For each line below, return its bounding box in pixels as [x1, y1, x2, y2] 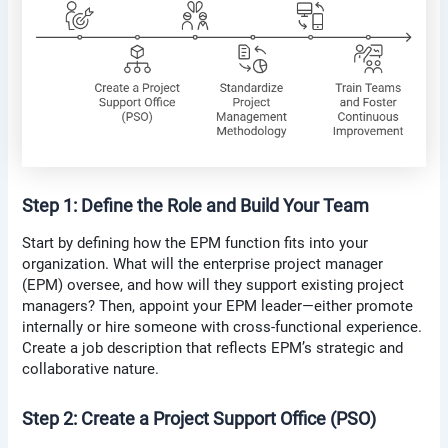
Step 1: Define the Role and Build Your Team [22, 195, 370, 217]
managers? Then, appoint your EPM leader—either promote [22, 296, 414, 315]
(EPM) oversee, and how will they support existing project [22, 275, 405, 294]
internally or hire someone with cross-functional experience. [22, 317, 423, 336]
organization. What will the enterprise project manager [22, 254, 384, 273]
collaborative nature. [22, 359, 160, 378]
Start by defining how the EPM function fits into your [22, 233, 369, 252]
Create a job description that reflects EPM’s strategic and [22, 338, 404, 357]
